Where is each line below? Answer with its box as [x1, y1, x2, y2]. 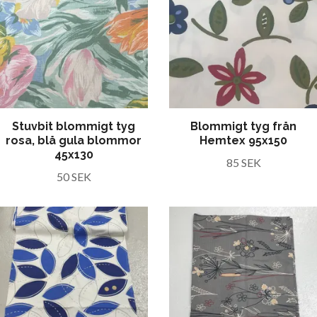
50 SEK [56, 170, 91, 183]
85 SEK [226, 156, 261, 169]
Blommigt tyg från [190, 120, 296, 133]
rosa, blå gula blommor [6, 134, 142, 147]
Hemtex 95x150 [200, 134, 287, 147]
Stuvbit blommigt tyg [12, 120, 135, 133]
